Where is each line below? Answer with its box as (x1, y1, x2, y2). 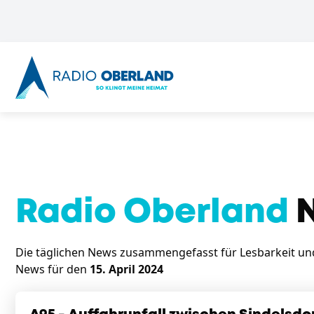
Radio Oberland (15, 198, 289, 228)
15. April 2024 (90, 261, 163, 277)
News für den (15, 261, 90, 277)
